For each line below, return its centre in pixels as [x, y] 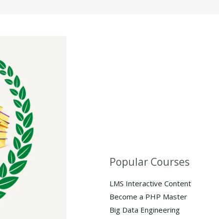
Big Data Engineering [145, 209]
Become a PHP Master [148, 196]
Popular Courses [150, 162]
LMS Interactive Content [150, 183]
